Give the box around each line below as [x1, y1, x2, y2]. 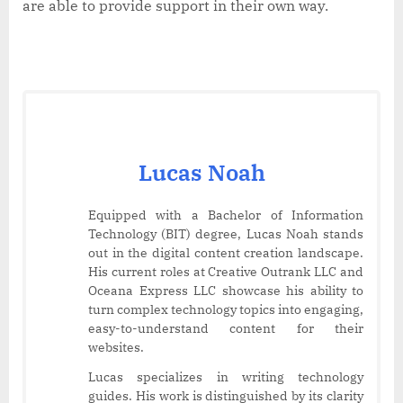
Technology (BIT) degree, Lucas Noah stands [88, 226, 363, 243]
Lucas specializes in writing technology [88, 369, 363, 386]
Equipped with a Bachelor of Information [88, 207, 363, 224]
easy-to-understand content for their [88, 320, 363, 337]
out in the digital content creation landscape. [88, 245, 363, 262]
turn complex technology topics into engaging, [88, 301, 363, 318]
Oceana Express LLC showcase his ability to [88, 282, 363, 300]
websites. [88, 339, 144, 356]
